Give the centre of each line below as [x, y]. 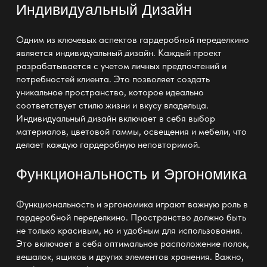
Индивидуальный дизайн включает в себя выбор [115, 118]
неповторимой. [167, 144]
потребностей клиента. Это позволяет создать [113, 79]
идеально [184, 92]
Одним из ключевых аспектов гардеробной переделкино [132, 39]
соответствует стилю [59, 105]
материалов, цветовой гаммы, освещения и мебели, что [131, 131]
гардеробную [107, 144]
